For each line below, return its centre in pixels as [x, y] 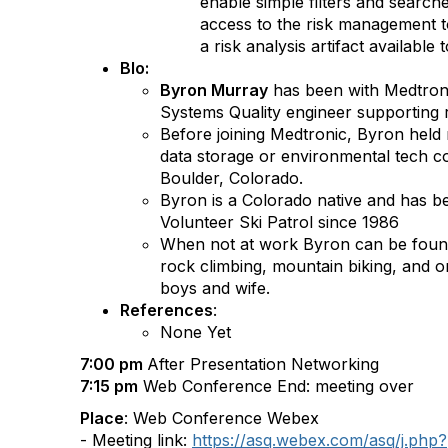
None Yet [195, 332]
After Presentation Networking [263, 364]
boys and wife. [215, 288]
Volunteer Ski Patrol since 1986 [279, 222]
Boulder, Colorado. [234, 178]
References [166, 310]
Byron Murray [214, 90]
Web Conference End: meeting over [276, 386]
